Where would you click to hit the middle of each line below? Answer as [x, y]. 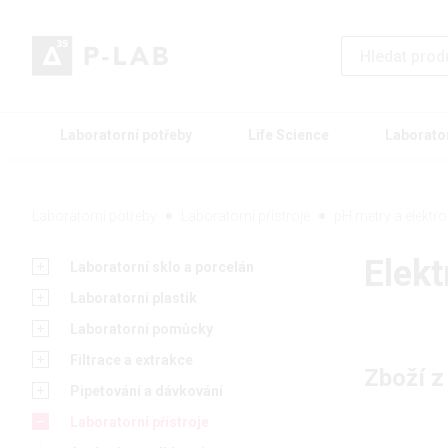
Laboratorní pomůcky [141, 329]
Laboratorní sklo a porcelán [162, 267]
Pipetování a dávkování [146, 391]
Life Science [288, 135]
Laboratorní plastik [133, 298]
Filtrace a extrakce [131, 360]
